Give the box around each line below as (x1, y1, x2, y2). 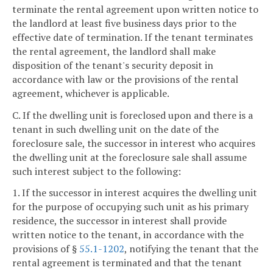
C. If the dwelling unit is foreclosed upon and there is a (12, 108, 253, 122)
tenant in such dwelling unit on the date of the (12, 122, 219, 136)
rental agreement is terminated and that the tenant (12, 256, 242, 270)
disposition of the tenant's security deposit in (12, 58, 213, 72)
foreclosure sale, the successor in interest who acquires (12, 136, 255, 150)
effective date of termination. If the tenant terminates (12, 30, 253, 44)
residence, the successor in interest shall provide (12, 214, 227, 228)
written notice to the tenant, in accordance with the (12, 228, 244, 242)
